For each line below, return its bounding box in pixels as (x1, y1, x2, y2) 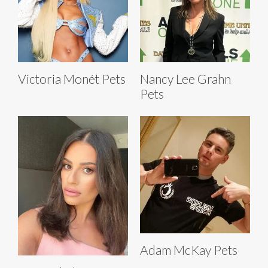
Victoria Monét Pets (18, 71, 126, 87)
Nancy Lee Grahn (140, 71, 231, 87)
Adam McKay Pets (140, 242, 237, 258)
